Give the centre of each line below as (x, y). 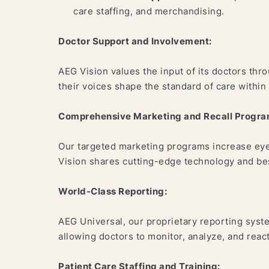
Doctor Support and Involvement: (135, 41)
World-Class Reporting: (113, 192)
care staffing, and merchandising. (149, 11)
